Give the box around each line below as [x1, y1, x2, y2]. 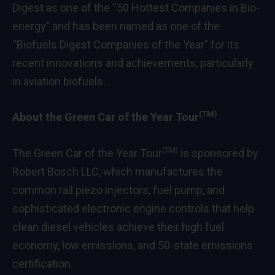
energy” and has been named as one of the [12, 19, 220, 33]
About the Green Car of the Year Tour [12, 110, 199, 124]
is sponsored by [178, 147, 258, 160]
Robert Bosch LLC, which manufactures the [12, 165, 223, 179]
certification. [12, 257, 73, 271]
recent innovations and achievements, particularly [12, 56, 254, 69]
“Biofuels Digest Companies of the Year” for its [12, 37, 239, 51]
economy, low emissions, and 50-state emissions [12, 239, 253, 252]
